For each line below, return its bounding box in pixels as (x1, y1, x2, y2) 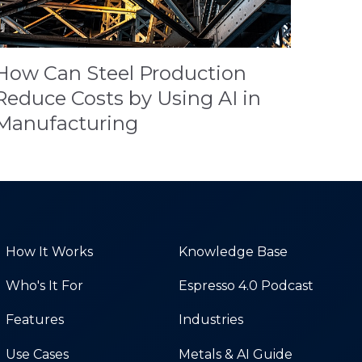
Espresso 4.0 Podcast (178, 277, 314, 293)
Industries (178, 312, 243, 328)
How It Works (5, 243, 93, 259)
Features (5, 312, 64, 328)
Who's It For (5, 277, 83, 293)
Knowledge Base (178, 243, 288, 259)
